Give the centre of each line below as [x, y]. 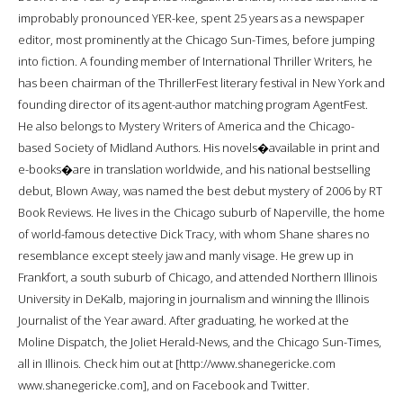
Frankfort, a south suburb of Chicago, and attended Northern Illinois [197, 277]
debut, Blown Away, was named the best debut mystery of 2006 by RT [200, 190]
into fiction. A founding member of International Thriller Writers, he [195, 61]
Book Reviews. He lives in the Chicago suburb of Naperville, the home [201, 212]
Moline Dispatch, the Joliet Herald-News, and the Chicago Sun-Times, [200, 341]
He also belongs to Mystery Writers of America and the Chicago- [186, 125]
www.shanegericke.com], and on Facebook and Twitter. [164, 385]
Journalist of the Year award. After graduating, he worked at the [184, 320]
